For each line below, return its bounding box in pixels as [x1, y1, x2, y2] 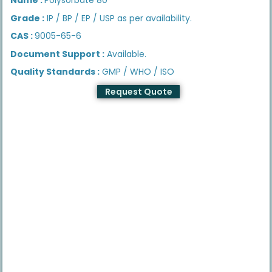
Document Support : [10, 47, 105, 60]
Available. [104, 47, 147, 60]
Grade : [10, 12, 45, 24]
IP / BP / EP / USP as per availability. [44, 12, 192, 24]
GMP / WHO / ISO [100, 66, 175, 78]
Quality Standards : [10, 66, 100, 78]
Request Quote [104, 85, 172, 98]
